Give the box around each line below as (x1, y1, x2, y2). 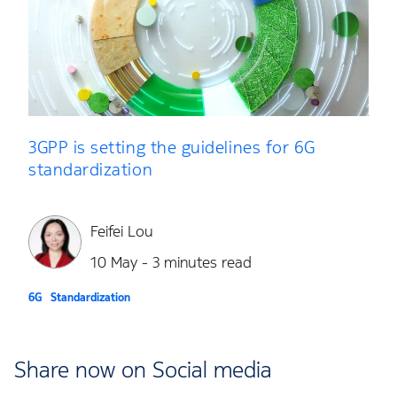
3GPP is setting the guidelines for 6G (28, 136, 315, 159)
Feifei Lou (90, 222, 153, 242)
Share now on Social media (14, 354, 272, 384)
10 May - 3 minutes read (90, 253, 252, 273)
